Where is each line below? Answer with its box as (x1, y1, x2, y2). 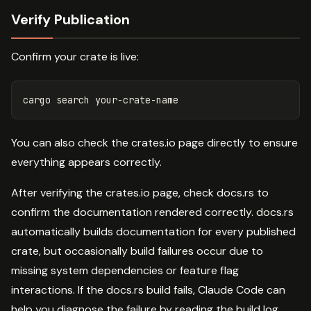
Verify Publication (11, 10, 130, 29)
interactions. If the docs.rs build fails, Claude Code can (11, 283, 285, 298)
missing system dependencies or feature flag (11, 263, 239, 278)
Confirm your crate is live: (11, 49, 139, 65)
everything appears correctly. (11, 155, 162, 170)
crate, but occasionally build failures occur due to (11, 244, 263, 259)
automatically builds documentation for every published (11, 224, 296, 239)
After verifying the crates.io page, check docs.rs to (11, 185, 269, 201)
